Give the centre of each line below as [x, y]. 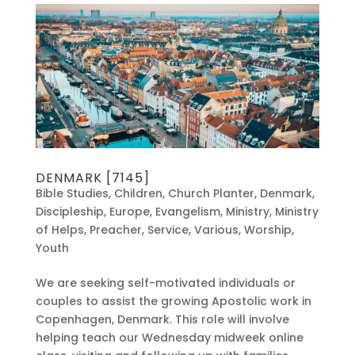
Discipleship [69, 212]
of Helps [59, 230]
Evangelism [187, 212]
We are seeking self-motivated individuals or [165, 283]
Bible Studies [72, 194]
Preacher [115, 230]
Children [138, 194]
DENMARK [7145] [92, 178]
